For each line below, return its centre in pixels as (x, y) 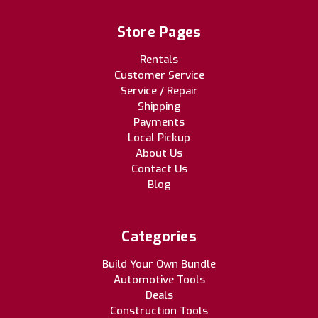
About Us (159, 154)
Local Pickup (159, 138)
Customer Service (159, 76)
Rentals (159, 60)
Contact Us (159, 169)
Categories (159, 237)
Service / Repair (159, 91)
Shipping (159, 107)
